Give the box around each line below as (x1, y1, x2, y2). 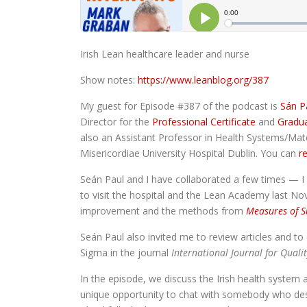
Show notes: (80, 73, 138, 87)
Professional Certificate (152, 115, 256, 129)
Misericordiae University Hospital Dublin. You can (80, 147, 299, 160)
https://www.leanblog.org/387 (138, 73, 269, 87)
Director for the (80, 115, 152, 129)
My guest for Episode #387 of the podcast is (80, 99, 280, 113)
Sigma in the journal (80, 246, 171, 260)
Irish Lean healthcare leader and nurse (80, 47, 249, 61)
